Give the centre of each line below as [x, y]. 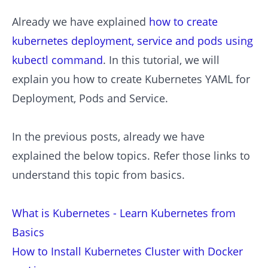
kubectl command [57, 60]
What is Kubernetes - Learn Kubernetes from [124, 213]
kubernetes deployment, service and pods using [133, 41]
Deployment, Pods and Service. [90, 98]
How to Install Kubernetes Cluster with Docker [127, 251]
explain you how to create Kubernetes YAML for [131, 79]
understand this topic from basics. [98, 175]
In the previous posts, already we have [108, 136]
